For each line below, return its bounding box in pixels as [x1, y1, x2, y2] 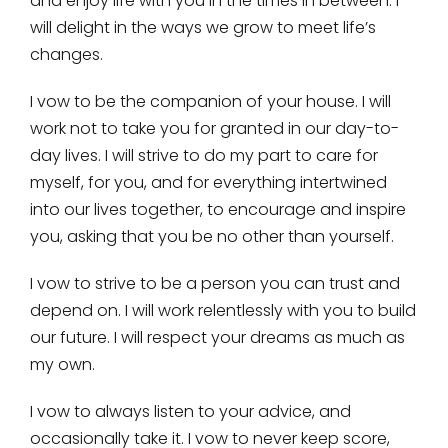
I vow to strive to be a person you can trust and [29, 272, 400, 296]
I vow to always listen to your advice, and [29, 400, 351, 424]
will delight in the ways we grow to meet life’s [29, 16, 376, 40]
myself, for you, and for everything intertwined [29, 171, 387, 195]
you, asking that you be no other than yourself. [29, 225, 394, 249]
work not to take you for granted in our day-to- [29, 117, 399, 141]
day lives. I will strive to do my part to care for [29, 144, 378, 168]
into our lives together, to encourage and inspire [29, 198, 406, 222]
